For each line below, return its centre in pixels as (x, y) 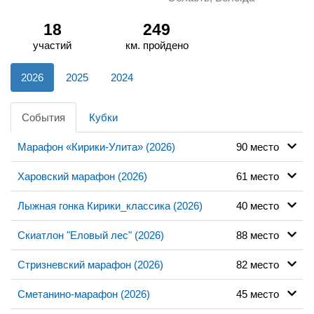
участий (53, 45)
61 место (261, 176)
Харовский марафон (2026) (82, 176)
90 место (261, 146)
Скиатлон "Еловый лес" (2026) (91, 235)
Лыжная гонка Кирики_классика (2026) (110, 205)
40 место (261, 205)
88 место (261, 235)
